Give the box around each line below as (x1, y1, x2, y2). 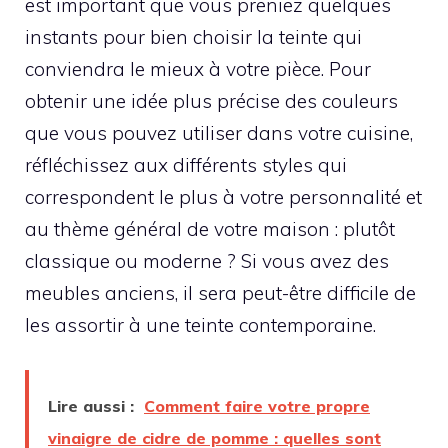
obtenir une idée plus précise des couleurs (25, 89, 398, 114)
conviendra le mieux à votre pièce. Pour (25, 57, 371, 82)
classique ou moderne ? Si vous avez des (25, 249, 389, 274)
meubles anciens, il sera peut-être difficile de (25, 281, 416, 306)
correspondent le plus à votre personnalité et (25, 185, 422, 210)
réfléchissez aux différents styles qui (25, 153, 347, 178)
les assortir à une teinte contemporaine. (25, 313, 376, 338)
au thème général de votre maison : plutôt (25, 217, 395, 242)
